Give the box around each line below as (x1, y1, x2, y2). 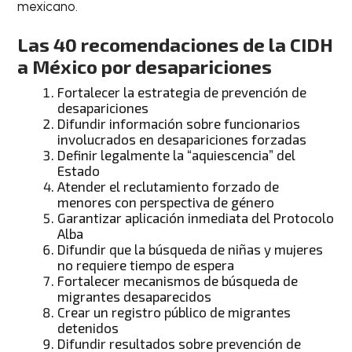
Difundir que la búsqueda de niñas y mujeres (57, 241, 324, 258)
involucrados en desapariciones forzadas (57, 131, 307, 148)
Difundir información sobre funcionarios (57, 115, 301, 132)
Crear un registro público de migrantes (57, 304, 291, 321)
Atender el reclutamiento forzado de (57, 178, 280, 195)
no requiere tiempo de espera (57, 257, 235, 273)
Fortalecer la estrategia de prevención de (57, 84, 307, 101)
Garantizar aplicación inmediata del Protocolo (57, 210, 335, 226)
